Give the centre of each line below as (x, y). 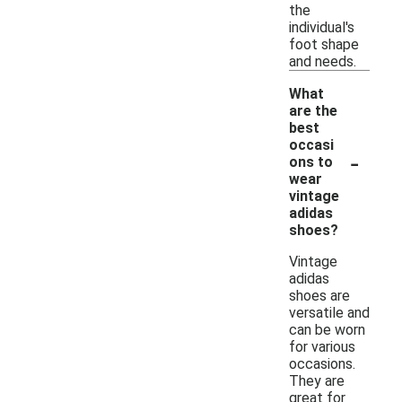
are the (313, 110)
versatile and (329, 312)
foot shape (324, 44)
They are (317, 380)
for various (322, 346)
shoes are (319, 295)
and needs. (323, 61)
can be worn (327, 329)
